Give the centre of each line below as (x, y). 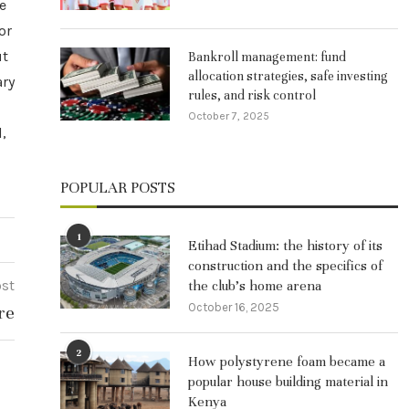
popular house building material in (288, 381)
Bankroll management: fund (267, 57)
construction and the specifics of (285, 265)
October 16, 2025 (234, 307)
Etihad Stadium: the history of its (285, 245)
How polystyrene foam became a (287, 361)
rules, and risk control (252, 95)
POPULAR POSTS (118, 187)
